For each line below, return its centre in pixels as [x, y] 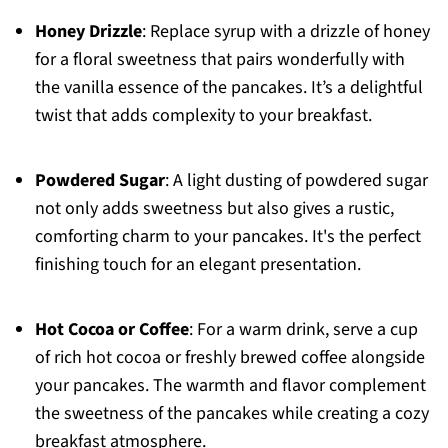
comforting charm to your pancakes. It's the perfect [227, 237]
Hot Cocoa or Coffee [111, 330]
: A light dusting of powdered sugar [296, 181]
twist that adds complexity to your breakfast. [203, 116]
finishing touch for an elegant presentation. [197, 265]
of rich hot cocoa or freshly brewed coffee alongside [229, 358]
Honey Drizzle [88, 32]
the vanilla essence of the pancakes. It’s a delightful [228, 88]
